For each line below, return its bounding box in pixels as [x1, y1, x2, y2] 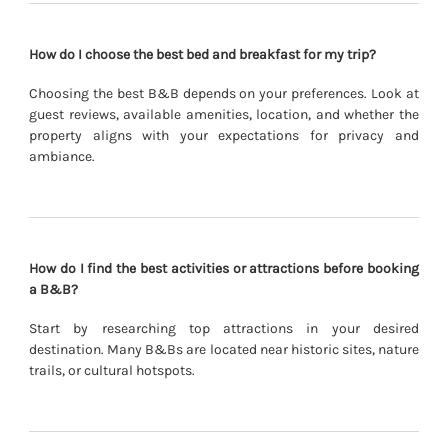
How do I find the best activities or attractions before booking [29, 259, 419, 277]
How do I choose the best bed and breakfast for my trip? [29, 46, 377, 64]
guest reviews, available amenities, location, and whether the [29, 105, 419, 123]
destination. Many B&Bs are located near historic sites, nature [29, 340, 419, 358]
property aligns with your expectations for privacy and [29, 126, 419, 144]
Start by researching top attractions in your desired [29, 319, 419, 337]
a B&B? [29, 280, 79, 298]
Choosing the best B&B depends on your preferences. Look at [29, 84, 419, 102]
